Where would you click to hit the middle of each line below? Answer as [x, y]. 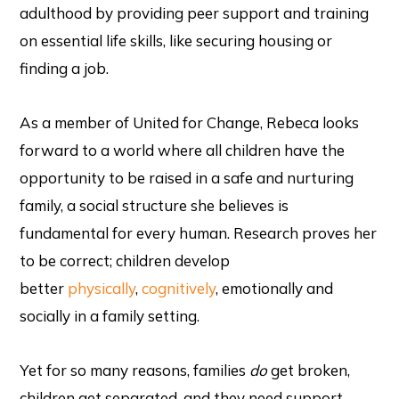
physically [102, 289]
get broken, [309, 370]
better [44, 289]
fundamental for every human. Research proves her [199, 233]
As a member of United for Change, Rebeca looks [190, 123]
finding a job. [65, 69]
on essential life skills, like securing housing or [176, 41]
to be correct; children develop [125, 261]
